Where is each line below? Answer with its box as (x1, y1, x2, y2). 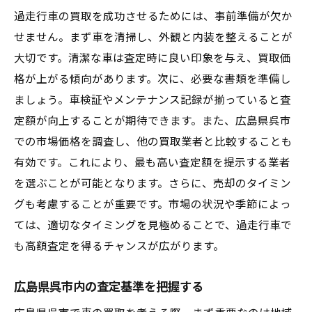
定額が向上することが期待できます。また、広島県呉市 (14, 115, 291, 127)
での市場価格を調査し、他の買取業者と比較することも (14, 136, 292, 148)
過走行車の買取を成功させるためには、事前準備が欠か (14, 10, 292, 23)
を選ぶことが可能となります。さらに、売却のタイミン (14, 178, 291, 190)
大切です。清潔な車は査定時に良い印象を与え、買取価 (14, 52, 291, 65)
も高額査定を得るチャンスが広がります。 (14, 240, 224, 253)
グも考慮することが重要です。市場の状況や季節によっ (14, 198, 291, 211)
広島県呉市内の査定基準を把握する (14, 280, 203, 294)
